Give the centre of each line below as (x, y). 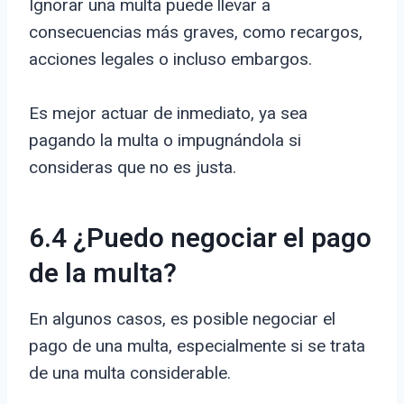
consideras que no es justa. (133, 168)
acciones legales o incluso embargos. (170, 60)
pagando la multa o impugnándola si (165, 141)
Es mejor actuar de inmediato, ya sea (168, 114)
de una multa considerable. (130, 373)
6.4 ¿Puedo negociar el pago (200, 239)
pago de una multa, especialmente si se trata (197, 346)
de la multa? (103, 275)
